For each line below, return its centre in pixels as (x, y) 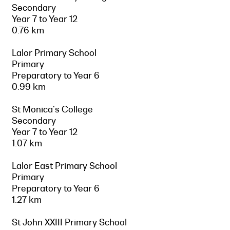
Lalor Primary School (54, 53)
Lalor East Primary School (64, 166)
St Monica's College (52, 109)
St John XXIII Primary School (69, 222)
